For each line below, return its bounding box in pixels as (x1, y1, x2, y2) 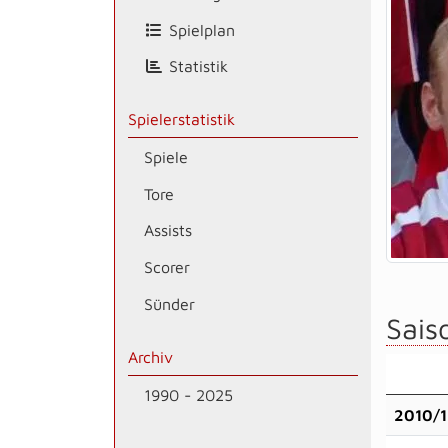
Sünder (143, 295, 195, 313)
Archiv (127, 347, 173, 366)
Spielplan (163, 20, 235, 39)
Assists (143, 221, 192, 240)
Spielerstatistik (127, 110, 235, 129)
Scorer (143, 258, 190, 277)
